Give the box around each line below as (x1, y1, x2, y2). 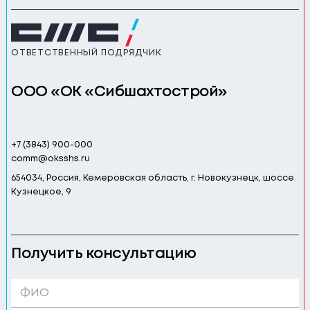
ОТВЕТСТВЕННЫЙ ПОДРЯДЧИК (11, 49, 162, 57)
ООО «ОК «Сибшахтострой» (11, 85, 227, 100)
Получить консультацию (11, 246, 197, 261)
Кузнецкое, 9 (11, 188, 71, 196)
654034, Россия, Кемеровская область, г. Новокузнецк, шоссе (11, 174, 294, 182)
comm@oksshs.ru (11, 154, 90, 163)
